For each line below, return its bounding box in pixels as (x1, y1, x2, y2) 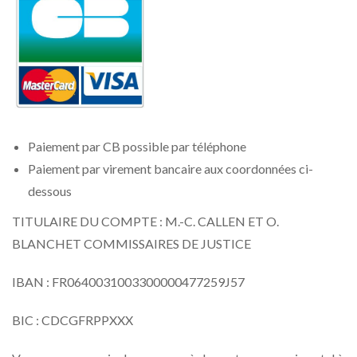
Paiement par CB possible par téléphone (28, 139, 246, 155)
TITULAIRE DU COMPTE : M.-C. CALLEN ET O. (12, 214, 279, 229)
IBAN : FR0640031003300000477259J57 (12, 274, 245, 290)
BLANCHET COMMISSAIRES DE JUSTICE (12, 236, 251, 252)
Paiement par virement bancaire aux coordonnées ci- (28, 161, 313, 177)
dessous (28, 183, 72, 199)
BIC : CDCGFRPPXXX (12, 312, 133, 328)
